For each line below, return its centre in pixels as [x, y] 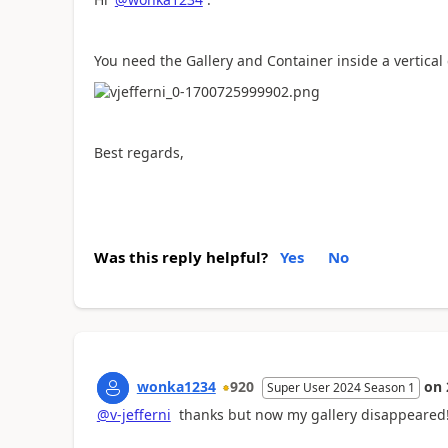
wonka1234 [176, 386]
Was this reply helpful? [180, 256]
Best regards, [138, 153]
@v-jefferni [133, 414]
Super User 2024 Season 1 [340, 387]
